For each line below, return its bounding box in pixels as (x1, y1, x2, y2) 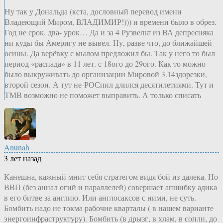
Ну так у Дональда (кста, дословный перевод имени (4, 5, 182, 16)
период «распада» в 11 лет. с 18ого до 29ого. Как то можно (4, 58, 206, 69)
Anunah (4, 141, 29, 152)
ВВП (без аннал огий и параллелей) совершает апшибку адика (4, 181, 217, 192)
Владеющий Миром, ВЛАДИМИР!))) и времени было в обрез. (4, 16, 217, 27)
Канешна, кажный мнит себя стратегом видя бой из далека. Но (4, 171, 218, 182)
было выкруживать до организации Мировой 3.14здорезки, (4, 68, 207, 79)
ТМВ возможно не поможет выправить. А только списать (4, 89, 201, 100)
